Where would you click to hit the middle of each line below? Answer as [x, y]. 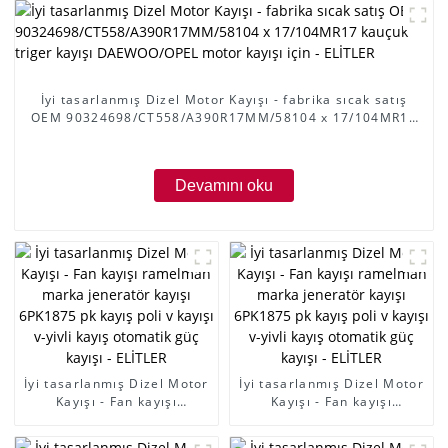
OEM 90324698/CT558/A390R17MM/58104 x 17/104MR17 [223, 117]
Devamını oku [223, 185]
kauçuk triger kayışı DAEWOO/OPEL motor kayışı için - [224, 135]
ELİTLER [224, 153]
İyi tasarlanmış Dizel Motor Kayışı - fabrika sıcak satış [224, 99]
